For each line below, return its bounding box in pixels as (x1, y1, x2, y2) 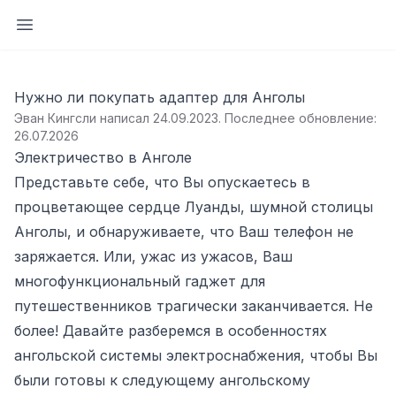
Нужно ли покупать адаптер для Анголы (14, 88, 305, 106)
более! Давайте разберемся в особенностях (14, 322, 327, 339)
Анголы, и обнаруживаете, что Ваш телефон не (14, 223, 354, 240)
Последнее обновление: (225, 110, 377, 126)
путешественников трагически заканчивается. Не (14, 297, 373, 315)
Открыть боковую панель (24, 15, 207, 33)
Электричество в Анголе (14, 148, 192, 166)
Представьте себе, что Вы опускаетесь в (14, 173, 310, 191)
